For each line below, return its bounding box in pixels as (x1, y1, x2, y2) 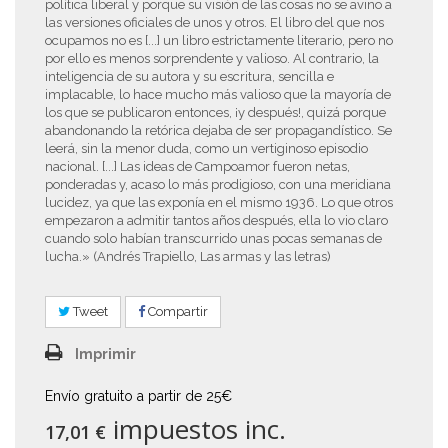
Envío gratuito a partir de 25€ (45, 388, 232, 404)
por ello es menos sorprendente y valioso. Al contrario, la (45, 51, 379, 66)
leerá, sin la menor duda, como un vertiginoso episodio (45, 141, 368, 156)
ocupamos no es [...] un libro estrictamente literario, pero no (45, 33, 393, 48)
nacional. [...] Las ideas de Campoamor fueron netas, (45, 159, 350, 174)
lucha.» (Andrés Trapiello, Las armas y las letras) (45, 249, 331, 264)
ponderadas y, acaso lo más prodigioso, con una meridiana (45, 177, 391, 192)
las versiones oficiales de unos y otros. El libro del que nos (45, 15, 384, 30)
